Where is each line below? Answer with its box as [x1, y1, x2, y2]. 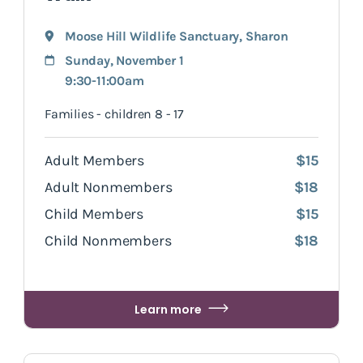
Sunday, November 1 [65, 52, 184, 68]
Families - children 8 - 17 [45, 105, 184, 122]
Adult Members [45, 151, 145, 169]
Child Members [45, 204, 144, 223]
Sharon [245, 28, 288, 44]
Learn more [135, 301, 202, 318]
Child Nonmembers [45, 231, 172, 250]
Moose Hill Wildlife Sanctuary [65, 28, 240, 44]
